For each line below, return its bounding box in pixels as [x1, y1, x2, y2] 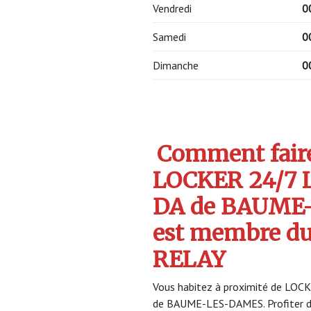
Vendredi [153, 1, 192, 16]
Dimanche [153, 58, 199, 73]
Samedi [153, 30, 186, 44]
